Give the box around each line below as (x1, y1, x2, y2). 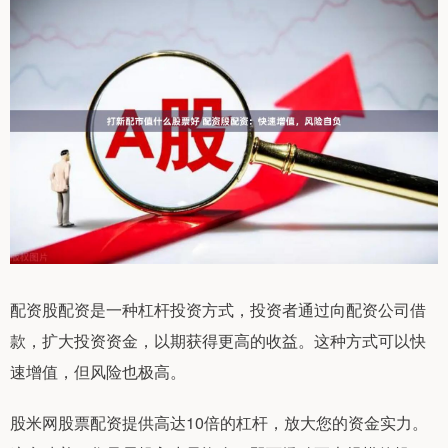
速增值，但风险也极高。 (10, 360, 186, 384)
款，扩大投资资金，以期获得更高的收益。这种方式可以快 (10, 329, 426, 353)
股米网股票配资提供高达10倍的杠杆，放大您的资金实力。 (10, 411, 428, 435)
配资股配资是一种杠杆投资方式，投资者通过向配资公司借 (10, 298, 426, 322)
